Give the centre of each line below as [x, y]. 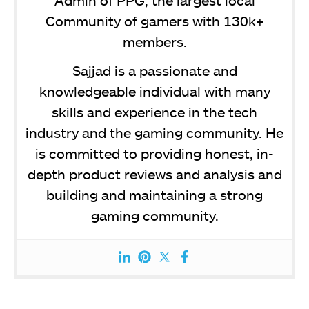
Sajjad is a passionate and [154, 70]
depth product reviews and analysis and [154, 173]
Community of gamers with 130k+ [154, 20]
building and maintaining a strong [154, 194]
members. [154, 41]
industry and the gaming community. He [154, 132]
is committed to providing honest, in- [154, 153]
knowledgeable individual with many [154, 91]
